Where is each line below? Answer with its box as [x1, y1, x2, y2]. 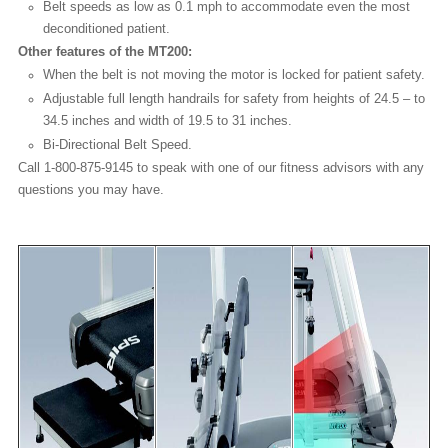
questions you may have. [18, 182, 164, 198]
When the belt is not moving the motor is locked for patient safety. [43, 67, 425, 83]
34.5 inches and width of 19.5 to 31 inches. [43, 113, 292, 129]
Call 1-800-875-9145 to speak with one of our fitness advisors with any [18, 160, 424, 176]
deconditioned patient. [43, 21, 170, 37]
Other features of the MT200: [18, 44, 192, 60]
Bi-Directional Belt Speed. [43, 137, 192, 153]
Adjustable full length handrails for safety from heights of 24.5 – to [43, 91, 425, 107]
